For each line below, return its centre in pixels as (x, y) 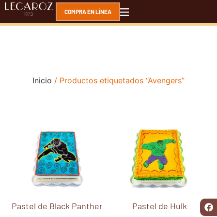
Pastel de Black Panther (57, 206)
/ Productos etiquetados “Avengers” (118, 81)
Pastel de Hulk (160, 206)
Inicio (42, 81)
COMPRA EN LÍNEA (88, 12)
